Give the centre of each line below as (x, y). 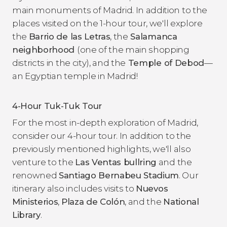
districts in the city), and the (69, 63)
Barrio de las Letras (69, 36)
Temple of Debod (165, 63)
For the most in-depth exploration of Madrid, (105, 122)
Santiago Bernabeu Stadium (119, 175)
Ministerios (35, 201)
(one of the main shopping (133, 49)
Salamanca (153, 36)
